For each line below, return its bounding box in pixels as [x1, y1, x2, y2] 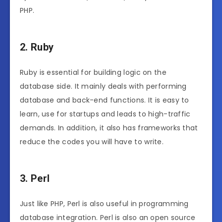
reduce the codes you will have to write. [20, 137, 164, 147]
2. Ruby [20, 41, 54, 53]
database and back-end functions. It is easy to [20, 95, 189, 106]
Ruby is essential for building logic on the [20, 67, 166, 78]
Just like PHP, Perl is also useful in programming [20, 199, 189, 209]
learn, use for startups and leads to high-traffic [20, 109, 191, 119]
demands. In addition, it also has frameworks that [20, 123, 198, 133]
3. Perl [20, 172, 50, 185]
